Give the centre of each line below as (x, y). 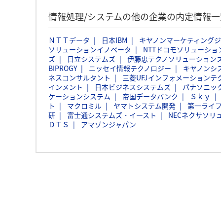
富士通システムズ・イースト (112, 115)
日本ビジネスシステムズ (133, 87)
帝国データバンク (150, 96)
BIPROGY (63, 68)
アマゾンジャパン (109, 124)
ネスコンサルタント (79, 77)
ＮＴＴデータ (69, 40)
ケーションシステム (79, 96)
